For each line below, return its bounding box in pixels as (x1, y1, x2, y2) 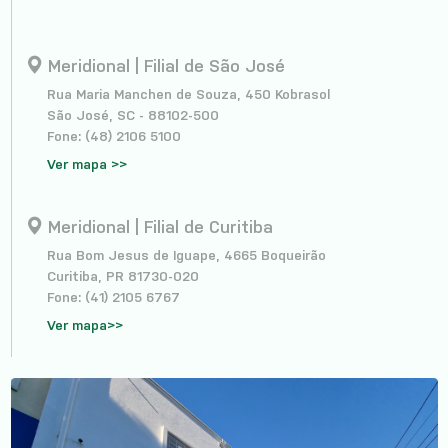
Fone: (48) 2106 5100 (46, 127, 181, 145)
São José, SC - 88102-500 (46, 106, 219, 124)
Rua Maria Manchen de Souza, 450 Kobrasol (46, 85, 330, 103)
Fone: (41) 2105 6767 (46, 288, 180, 306)
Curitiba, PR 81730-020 (46, 267, 199, 285)
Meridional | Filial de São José (42, 55, 285, 77)
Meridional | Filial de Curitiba (42, 216, 273, 238)
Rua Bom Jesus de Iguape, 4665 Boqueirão (46, 246, 326, 264)
